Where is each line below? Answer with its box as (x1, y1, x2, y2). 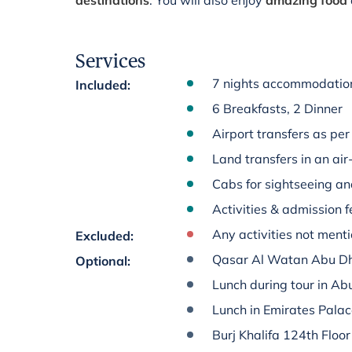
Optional (75, 253, 127, 269)
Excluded (75, 228, 130, 244)
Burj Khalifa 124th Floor (212, 327, 350, 343)
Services (75, 49, 145, 72)
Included (75, 77, 127, 93)
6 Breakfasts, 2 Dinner (212, 101, 343, 116)
